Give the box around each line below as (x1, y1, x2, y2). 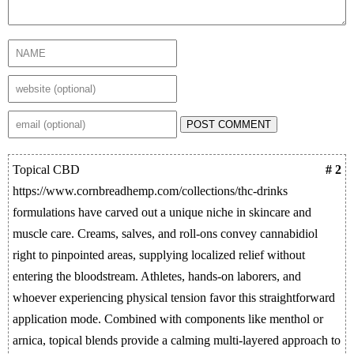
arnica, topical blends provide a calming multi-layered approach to (13, 333, 341, 347)
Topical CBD (13, 163, 80, 176)
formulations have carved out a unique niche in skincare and (13, 205, 311, 219)
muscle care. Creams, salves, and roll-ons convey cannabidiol (13, 227, 318, 240)
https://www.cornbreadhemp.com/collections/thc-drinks (13, 184, 288, 198)
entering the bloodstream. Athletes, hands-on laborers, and (13, 269, 301, 283)
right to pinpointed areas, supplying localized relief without (13, 248, 305, 262)
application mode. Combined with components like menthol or (13, 312, 323, 326)
